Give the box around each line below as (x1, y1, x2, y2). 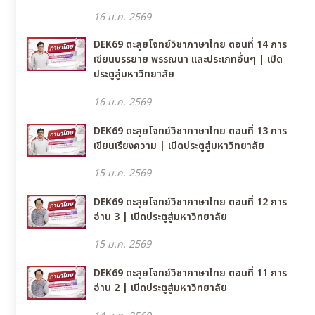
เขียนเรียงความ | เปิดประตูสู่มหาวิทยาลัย (94, 138, 264, 153)
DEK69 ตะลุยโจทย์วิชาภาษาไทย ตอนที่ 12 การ (94, 194, 287, 210)
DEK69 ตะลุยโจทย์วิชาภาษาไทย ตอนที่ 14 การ (94, 37, 287, 53)
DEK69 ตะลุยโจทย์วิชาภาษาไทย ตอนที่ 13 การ (94, 123, 287, 139)
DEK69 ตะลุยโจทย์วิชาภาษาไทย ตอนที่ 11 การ (94, 266, 287, 281)
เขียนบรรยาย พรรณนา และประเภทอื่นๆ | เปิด (94, 52, 283, 67)
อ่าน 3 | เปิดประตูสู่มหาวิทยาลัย (94, 209, 227, 224)
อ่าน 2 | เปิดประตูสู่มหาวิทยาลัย (94, 281, 227, 296)
